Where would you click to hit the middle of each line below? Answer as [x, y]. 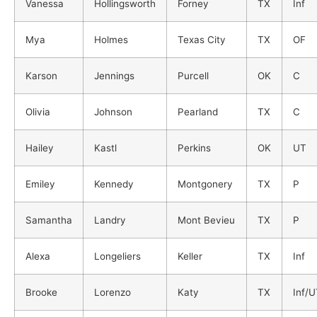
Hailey [40, 148]
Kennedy [114, 184]
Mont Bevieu [206, 220]
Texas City [202, 39]
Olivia [38, 111]
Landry [110, 220]
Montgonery [205, 184]
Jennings [114, 75]
